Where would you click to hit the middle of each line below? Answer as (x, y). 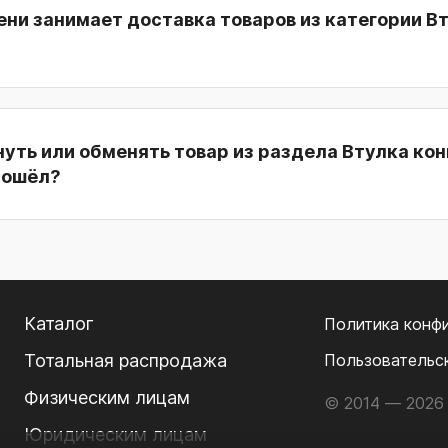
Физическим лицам (106, 398)
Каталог (58, 324)
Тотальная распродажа (125, 361)
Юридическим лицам (115, 435)
